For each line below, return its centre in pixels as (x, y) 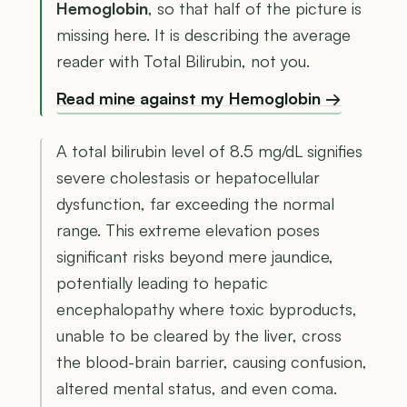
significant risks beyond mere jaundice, (195, 256)
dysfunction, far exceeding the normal (195, 203)
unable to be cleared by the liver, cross (199, 335)
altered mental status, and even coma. (197, 387)
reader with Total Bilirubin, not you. (183, 61)
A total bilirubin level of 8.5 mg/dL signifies (209, 150)
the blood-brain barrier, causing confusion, (212, 361)
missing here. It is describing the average (203, 35)
